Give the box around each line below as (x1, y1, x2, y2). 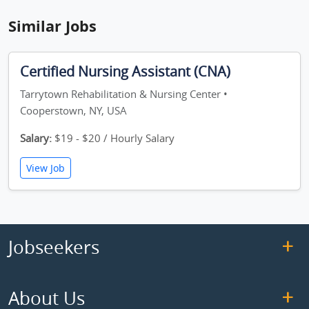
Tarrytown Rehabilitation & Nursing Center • (20, 87, 228, 101)
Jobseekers (8, 235, 99, 259)
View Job (26, 161, 65, 175)
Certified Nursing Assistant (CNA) (20, 62, 230, 81)
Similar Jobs (8, 16, 97, 36)
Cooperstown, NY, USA (20, 103, 127, 117)
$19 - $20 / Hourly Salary (52, 131, 175, 145)
